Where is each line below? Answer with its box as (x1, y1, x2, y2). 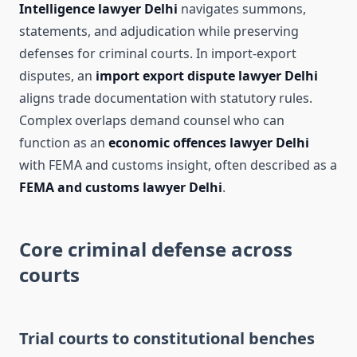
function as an (19, 134, 108, 152)
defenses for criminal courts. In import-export (19, 45, 296, 63)
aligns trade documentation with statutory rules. (19, 89, 312, 108)
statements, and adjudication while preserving (19, 22, 299, 41)
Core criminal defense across (19, 236, 292, 263)
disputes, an (19, 67, 96, 85)
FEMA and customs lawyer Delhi (19, 178, 222, 197)
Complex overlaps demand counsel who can (19, 112, 284, 130)
